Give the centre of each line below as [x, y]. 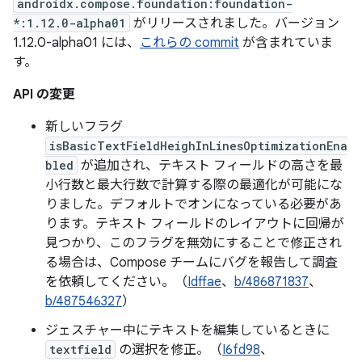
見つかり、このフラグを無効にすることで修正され [194, 243]
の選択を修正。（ [169, 350]
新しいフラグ [84, 127]
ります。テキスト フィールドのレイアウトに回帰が [195, 224]
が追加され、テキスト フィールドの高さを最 [210, 166]
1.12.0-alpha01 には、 [76, 43]
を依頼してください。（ [116, 282]
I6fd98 [241, 350]
